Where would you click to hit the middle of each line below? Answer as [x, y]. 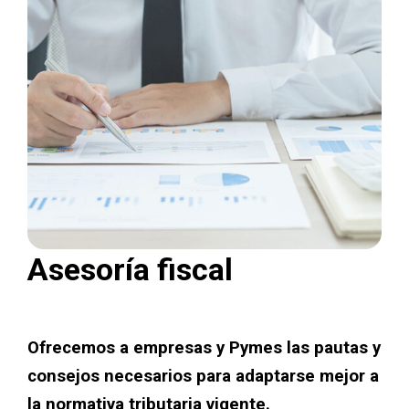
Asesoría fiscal [130, 269]
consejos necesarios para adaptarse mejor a [203, 376]
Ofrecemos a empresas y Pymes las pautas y [204, 348]
